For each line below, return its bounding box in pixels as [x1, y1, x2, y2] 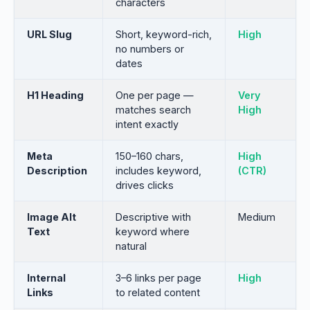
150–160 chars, [116, 150, 183, 162]
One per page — [116, 89, 194, 101]
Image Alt [27, 211, 76, 223]
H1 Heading [27, 89, 84, 101]
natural [116, 240, 147, 252]
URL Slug [27, 28, 72, 40]
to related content [116, 286, 200, 298]
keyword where [116, 226, 190, 237]
